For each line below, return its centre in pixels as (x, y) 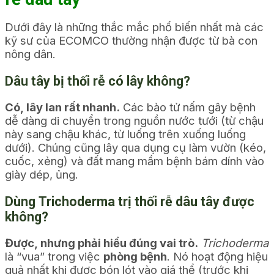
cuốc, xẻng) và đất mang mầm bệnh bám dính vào (135, 161)
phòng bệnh (135, 256)
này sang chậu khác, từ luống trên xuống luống (125, 134)
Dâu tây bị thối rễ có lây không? (98, 81)
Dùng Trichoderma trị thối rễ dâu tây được (130, 202)
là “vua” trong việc (54, 256)
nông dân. (30, 54)
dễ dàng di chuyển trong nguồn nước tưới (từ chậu (134, 120)
